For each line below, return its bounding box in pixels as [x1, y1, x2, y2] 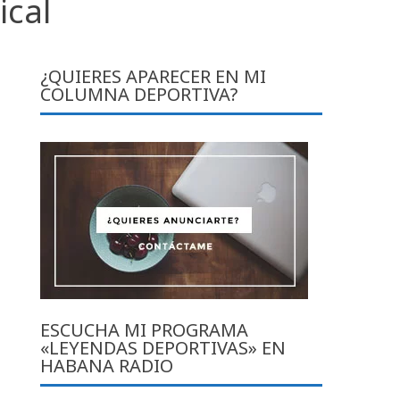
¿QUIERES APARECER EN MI [40, 63, 267, 88]
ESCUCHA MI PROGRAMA [40, 317, 249, 342]
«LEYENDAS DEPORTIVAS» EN [40, 335, 287, 360]
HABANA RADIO [40, 353, 174, 378]
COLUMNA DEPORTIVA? [40, 81, 238, 106]
